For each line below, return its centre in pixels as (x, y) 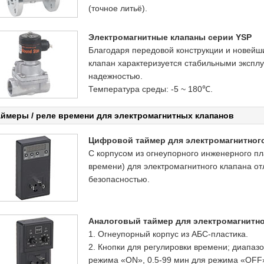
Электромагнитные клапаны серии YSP (170, 37)
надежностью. (115, 76)
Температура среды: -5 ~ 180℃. (151, 89)
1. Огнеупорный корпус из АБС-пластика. (168, 234)
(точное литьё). (118, 8)
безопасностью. (119, 179)
